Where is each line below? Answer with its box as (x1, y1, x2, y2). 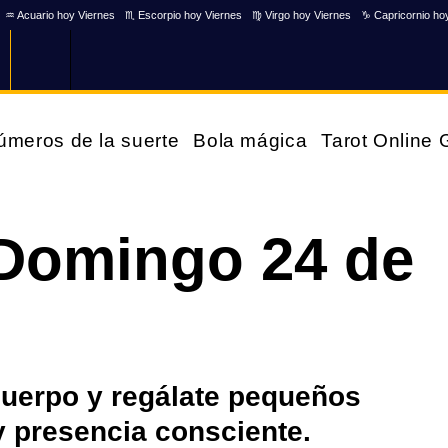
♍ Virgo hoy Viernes (252, 8, 351, 21)
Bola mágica (193, 130, 308, 151)
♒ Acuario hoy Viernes (5, 8, 115, 21)
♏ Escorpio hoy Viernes (125, 8, 242, 21)
